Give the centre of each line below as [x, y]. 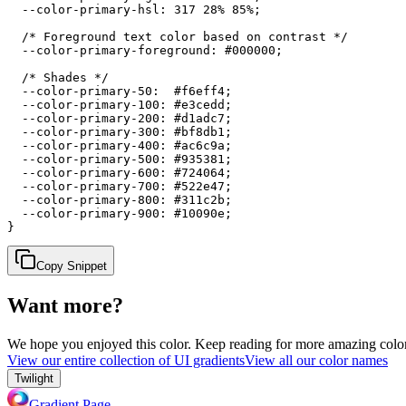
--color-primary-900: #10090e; [120, 213]
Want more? [65, 305]
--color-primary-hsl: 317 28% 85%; [134, 9]
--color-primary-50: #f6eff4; [120, 91]
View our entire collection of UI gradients [126, 360]
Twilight [34, 378]
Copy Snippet [72, 266]
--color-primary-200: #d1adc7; [120, 118]
